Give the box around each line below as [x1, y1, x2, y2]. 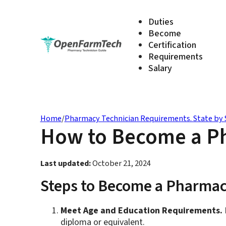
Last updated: [40, 157, 91, 169]
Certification [148, 38, 197, 51]
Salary [148, 62, 173, 75]
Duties [148, 15, 174, 28]
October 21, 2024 [90, 157, 151, 169]
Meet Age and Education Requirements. [60, 204, 222, 217]
